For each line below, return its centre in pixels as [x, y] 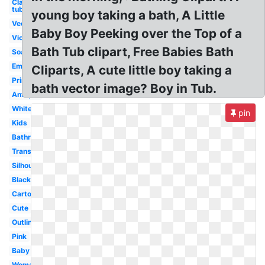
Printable [27, 80]
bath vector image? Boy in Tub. [124, 88]
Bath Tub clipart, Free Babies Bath [133, 52]
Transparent [33, 151]
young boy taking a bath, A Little [128, 15]
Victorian [27, 38]
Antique [25, 94]
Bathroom [28, 137]
